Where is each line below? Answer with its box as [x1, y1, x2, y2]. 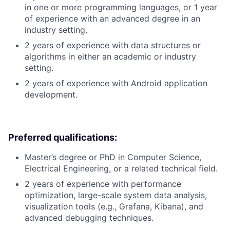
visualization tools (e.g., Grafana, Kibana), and [25, 201, 203, 212]
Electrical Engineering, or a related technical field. [25, 163, 218, 174]
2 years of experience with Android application [25, 78, 207, 89]
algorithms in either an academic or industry [25, 51, 196, 62]
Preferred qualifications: [8, 132, 117, 143]
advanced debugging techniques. [25, 213, 154, 223]
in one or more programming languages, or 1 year [25, 2, 217, 13]
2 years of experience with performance [25, 179, 181, 189]
